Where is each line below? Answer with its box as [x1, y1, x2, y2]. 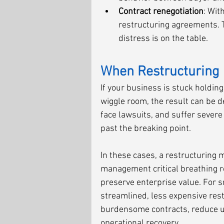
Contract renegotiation [118, 6, 203, 17]
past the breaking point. [100, 123, 191, 134]
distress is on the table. [118, 33, 208, 44]
